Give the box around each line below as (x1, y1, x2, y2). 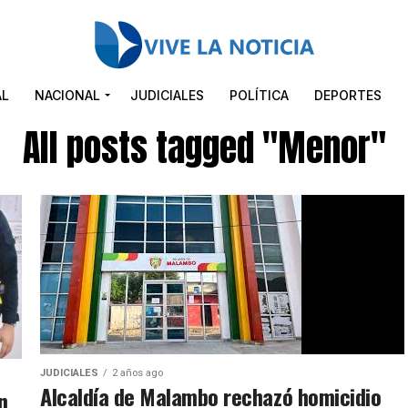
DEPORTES (314, 87, 382, 103)
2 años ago (112, 367, 163, 379)
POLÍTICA (229, 87, 289, 103)
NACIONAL (35, 87, 100, 103)
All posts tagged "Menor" (22, 120, 386, 175)
